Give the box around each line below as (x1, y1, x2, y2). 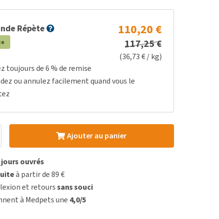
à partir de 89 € (14, 169, 65, 179)
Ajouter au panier (66, 131, 127, 141)
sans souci (57, 182, 93, 192)
